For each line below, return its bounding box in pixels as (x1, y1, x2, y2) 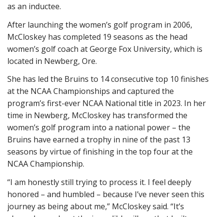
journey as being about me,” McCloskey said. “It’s (7, 201, 184, 212)
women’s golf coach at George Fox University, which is (7, 43, 202, 54)
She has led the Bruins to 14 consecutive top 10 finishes (7, 74, 209, 84)
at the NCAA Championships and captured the (7, 86, 174, 96)
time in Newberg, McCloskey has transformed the (7, 110, 187, 121)
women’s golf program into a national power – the (7, 122, 190, 133)
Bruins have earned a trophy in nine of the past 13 (7, 134, 190, 145)
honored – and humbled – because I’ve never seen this (7, 188, 204, 200)
